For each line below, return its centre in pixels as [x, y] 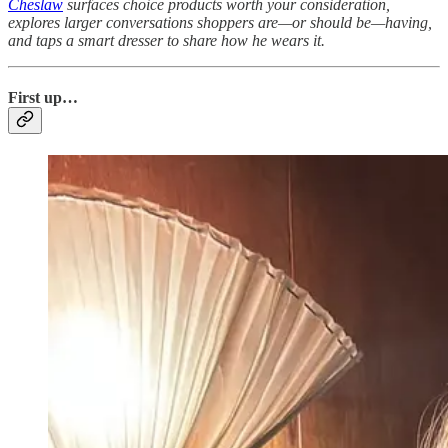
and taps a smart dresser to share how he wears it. [166, 40]
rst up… [50, 97]
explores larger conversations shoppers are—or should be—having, [220, 22]
